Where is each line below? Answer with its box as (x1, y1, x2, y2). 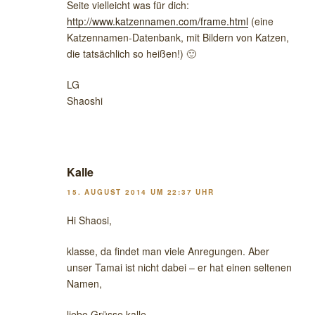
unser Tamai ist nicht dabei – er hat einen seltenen (67, 259, 292, 274)
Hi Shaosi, (67, 212, 112, 227)
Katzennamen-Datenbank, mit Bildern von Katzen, (67, 30, 289, 45)
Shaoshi (67, 94, 103, 108)
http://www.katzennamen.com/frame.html (67, 14, 248, 29)
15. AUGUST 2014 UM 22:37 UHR (67, 186, 214, 197)
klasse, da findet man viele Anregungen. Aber (67, 243, 269, 258)
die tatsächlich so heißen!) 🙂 (67, 46, 196, 61)
